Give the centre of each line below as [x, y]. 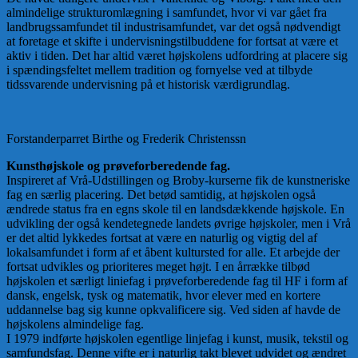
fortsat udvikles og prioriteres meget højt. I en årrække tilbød [158, 267]
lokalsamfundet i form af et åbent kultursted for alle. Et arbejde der [173, 253]
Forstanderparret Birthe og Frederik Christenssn [126, 139]
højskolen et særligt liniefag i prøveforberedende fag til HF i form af [177, 281]
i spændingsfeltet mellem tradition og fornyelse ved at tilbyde [159, 70]
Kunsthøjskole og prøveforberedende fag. [118, 166]
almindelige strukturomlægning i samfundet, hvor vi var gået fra [167, 13]
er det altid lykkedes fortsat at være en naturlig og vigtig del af [162, 238]
